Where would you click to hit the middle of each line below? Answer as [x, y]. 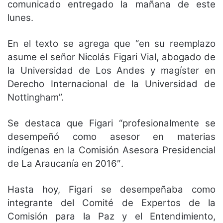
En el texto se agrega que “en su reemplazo [111, 43]
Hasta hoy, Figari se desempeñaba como [111, 189]
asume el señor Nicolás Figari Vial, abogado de [111, 57]
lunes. [20, 17]
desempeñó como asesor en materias [111, 136]
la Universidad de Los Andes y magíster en [111, 70]
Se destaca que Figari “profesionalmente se [111, 123]
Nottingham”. [36, 97]
